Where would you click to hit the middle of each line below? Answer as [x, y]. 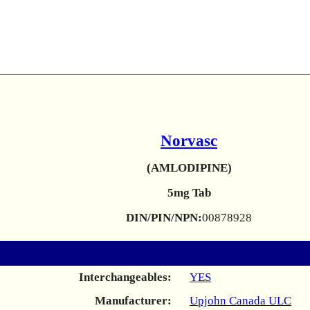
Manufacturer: [133, 301]
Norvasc [189, 141]
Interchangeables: [125, 277]
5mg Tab [189, 193]
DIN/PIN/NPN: [164, 218]
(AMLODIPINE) [189, 168]
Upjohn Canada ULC [240, 301]
